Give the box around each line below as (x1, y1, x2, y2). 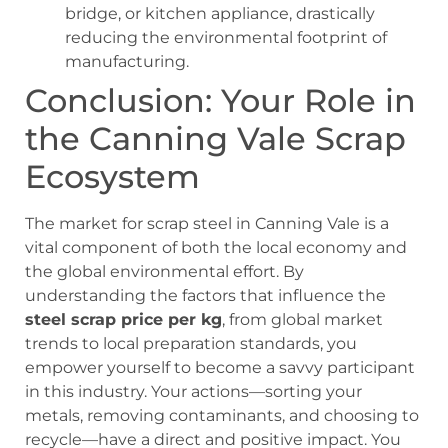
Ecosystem (25, 157, 200, 197)
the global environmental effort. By (25, 262, 304, 282)
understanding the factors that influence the (25, 286, 386, 306)
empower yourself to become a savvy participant (25, 358, 415, 378)
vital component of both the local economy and (25, 238, 407, 258)
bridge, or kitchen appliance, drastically (65, 4, 375, 24)
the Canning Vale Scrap (25, 119, 406, 159)
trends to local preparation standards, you (25, 334, 357, 354)
